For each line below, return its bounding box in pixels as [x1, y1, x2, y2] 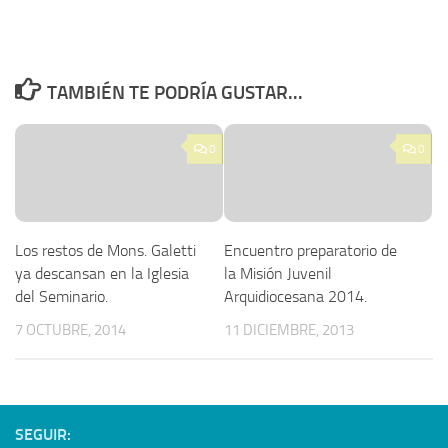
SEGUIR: [15, 424, 71, 444]
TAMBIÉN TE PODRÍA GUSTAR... [47, 81, 304, 105]
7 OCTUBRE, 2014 [15, 321, 126, 340]
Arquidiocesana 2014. [224, 287, 367, 307]
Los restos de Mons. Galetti [15, 241, 196, 261]
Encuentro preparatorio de [224, 241, 397, 261]
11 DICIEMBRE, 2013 [224, 321, 354, 340]
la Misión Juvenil [224, 264, 332, 284]
